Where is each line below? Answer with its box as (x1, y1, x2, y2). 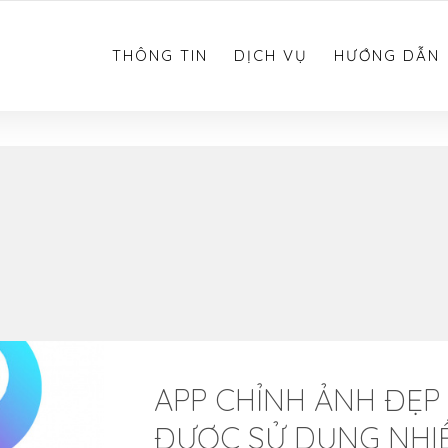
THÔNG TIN (111, 46, 208, 66)
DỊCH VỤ (233, 46, 308, 66)
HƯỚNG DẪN (333, 46, 440, 66)
